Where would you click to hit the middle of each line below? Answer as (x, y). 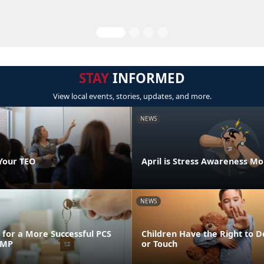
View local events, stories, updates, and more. (132, 96)
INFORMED (147, 78)
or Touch (159, 243)
